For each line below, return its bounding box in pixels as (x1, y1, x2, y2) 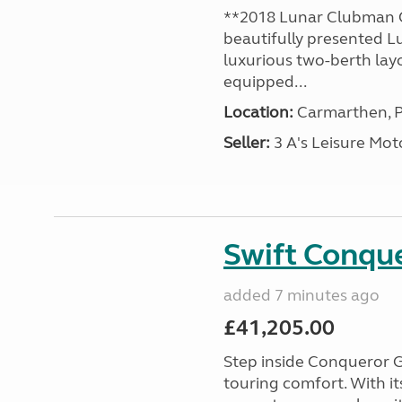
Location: (223, 102, 293, 122)
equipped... (223, 72, 307, 92)
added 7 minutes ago (223, 285, 380, 305)
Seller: (223, 133, 270, 153)
